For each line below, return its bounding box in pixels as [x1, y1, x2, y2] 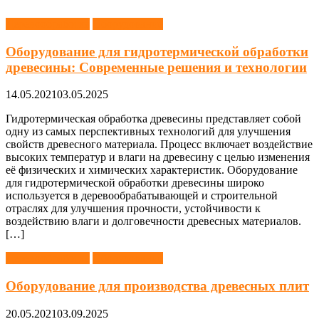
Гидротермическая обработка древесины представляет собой [6, 113, 301, 125]
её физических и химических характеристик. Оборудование [6, 164, 298, 177]
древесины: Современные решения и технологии [6, 59, 307, 75]
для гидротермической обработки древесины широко [6, 177, 264, 189]
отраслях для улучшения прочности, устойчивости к [6, 202, 261, 215]
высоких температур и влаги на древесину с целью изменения [6, 151, 310, 164]
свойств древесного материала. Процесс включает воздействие [6, 138, 313, 151]
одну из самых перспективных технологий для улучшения [6, 125, 291, 138]
